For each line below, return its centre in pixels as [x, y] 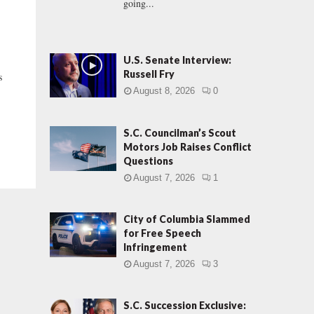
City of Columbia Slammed [187, 219]
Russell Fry [149, 74]
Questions [148, 161]
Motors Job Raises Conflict [187, 147]
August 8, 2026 [164, 91]
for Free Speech [162, 233]
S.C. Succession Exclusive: [185, 306]
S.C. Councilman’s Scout [180, 133]
